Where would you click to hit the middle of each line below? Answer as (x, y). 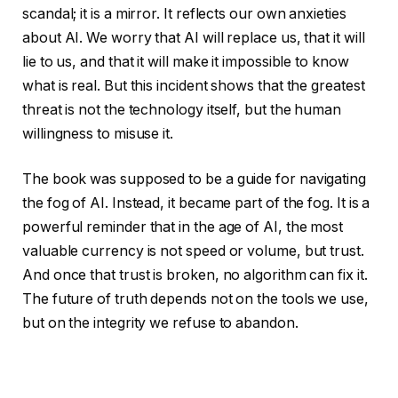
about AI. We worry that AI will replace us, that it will (194, 37)
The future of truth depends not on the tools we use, (195, 299)
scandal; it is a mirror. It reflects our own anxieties (184, 13)
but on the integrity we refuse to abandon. (160, 323)
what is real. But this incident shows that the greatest (194, 85)
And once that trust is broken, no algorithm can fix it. (195, 275)
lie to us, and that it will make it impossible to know (186, 61)
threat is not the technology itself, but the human (182, 109)
